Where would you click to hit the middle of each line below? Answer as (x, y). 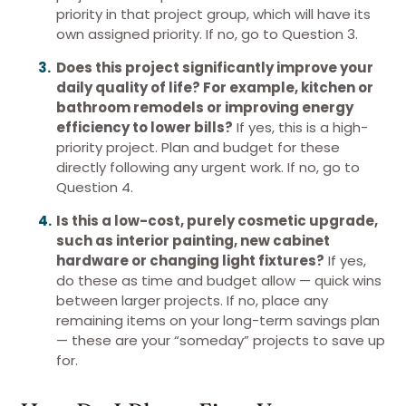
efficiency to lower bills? (145, 127)
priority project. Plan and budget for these (198, 147)
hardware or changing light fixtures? (190, 261)
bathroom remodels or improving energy (205, 107)
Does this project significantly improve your (215, 68)
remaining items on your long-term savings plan (218, 320)
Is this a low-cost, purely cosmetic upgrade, (217, 221)
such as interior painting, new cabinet (193, 241)
